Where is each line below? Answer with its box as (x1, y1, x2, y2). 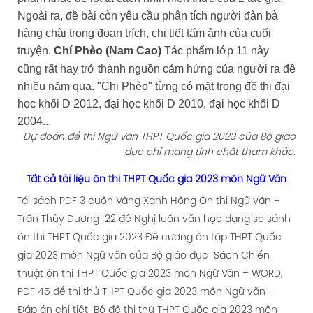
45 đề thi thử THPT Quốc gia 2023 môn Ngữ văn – (37, 286, 275, 298)
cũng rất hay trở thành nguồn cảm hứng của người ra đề (17, 63, 296, 75)
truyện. (17, 45, 51, 57)
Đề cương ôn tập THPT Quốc (145, 232, 282, 243)
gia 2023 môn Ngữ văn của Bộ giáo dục (17, 250, 208, 261)
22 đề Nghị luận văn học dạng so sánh (104, 214, 291, 225)
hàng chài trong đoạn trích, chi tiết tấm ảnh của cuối (17, 27, 271, 40)
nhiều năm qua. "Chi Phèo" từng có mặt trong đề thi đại (17, 80, 290, 93)
